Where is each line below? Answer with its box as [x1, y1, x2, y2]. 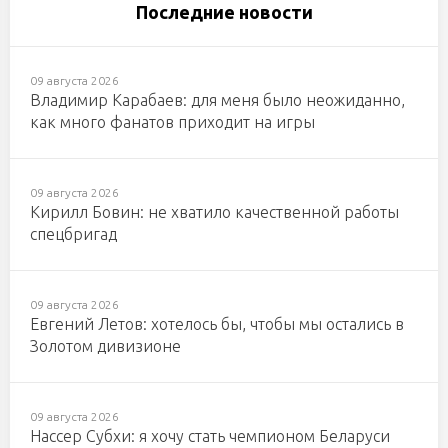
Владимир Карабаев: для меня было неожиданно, [30, 91, 405, 110]
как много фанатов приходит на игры [30, 113, 315, 132]
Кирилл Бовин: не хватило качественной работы [30, 203, 399, 222]
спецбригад [30, 225, 117, 244]
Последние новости [135, 2, 313, 23]
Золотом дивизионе [30, 337, 181, 356]
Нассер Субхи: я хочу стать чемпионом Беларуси [30, 427, 390, 446]
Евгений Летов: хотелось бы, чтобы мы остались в [30, 315, 404, 334]
